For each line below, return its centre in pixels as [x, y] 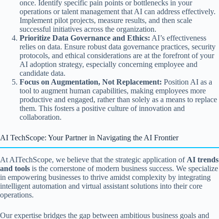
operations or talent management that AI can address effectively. [118, 12]
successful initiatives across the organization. [88, 29]
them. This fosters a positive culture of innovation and [102, 109]
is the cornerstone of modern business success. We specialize [124, 169]
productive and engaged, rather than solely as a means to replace [118, 100]
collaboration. [41, 117]
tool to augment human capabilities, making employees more [113, 91]
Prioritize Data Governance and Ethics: [85, 38]
